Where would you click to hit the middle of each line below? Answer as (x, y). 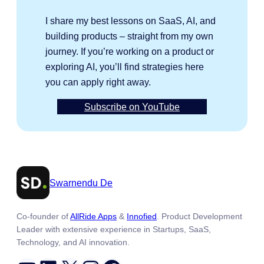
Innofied (142, 216)
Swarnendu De (81, 183)
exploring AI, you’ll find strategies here (125, 66)
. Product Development (199, 216)
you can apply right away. (98, 82)
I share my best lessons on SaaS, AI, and (131, 20)
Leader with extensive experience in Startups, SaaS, (114, 229)
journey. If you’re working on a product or (130, 51)
